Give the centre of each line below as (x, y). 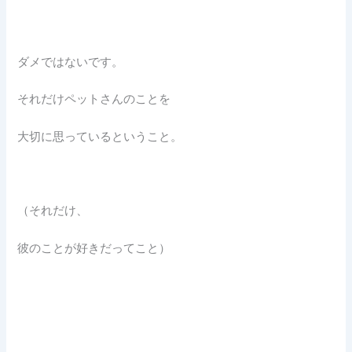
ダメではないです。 (71, 62)
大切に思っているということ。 (100, 136)
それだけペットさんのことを (94, 99)
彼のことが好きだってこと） (94, 248)
